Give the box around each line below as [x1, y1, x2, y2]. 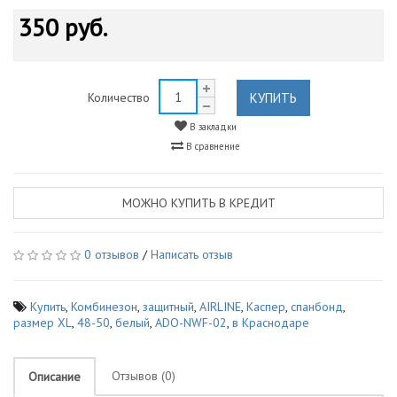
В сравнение [183, 140, 240, 152]
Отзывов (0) [112, 368, 175, 384]
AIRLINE [199, 299, 241, 315]
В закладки [186, 121, 237, 133]
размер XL [13, 315, 72, 331]
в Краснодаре [232, 315, 309, 331]
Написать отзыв [151, 246, 233, 262]
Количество [87, 90, 150, 105]
